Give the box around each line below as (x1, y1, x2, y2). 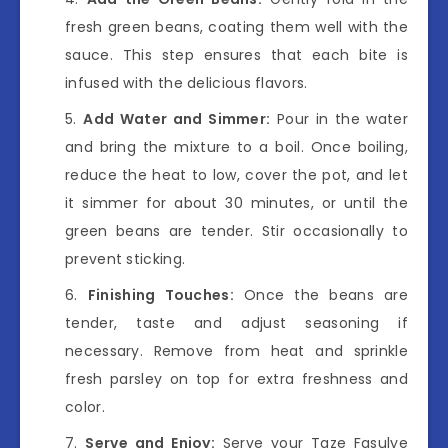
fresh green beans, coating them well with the (65, 16, 408, 37)
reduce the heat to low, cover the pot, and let (65, 164, 408, 185)
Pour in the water (270, 108, 408, 129)
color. (65, 396, 105, 417)
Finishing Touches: (87, 284, 234, 305)
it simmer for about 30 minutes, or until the (65, 192, 408, 213)
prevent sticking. (65, 248, 186, 269)
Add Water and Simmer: (83, 108, 271, 129)
